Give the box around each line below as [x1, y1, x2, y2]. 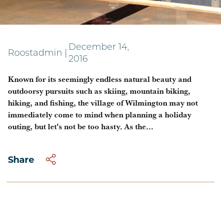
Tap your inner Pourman [8, 4, 196, 24]
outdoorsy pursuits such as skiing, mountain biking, [8, 85, 190, 96]
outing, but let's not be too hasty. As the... [8, 121, 153, 132]
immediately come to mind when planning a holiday [8, 109, 191, 120]
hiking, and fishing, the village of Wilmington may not [8, 97, 198, 108]
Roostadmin [8, 49, 62, 58]
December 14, [69, 43, 129, 52]
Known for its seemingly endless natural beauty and [8, 74, 191, 84]
